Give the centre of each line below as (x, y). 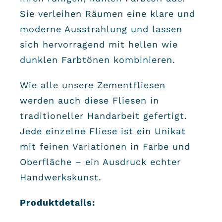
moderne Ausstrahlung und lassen (101, 29)
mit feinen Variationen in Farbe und (105, 146)
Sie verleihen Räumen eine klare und (107, 13)
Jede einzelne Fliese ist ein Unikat (103, 131)
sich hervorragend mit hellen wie (99, 44)
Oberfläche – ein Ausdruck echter (100, 162)
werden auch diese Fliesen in (89, 100)
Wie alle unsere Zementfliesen (92, 85)
